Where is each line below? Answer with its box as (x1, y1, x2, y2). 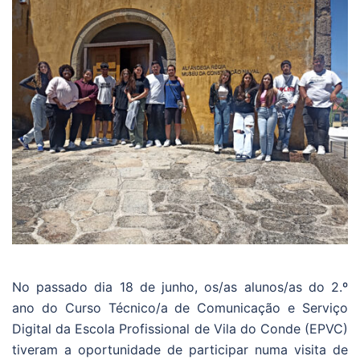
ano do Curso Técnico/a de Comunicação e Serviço (12, 299, 348, 316)
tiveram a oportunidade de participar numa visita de (12, 341, 348, 358)
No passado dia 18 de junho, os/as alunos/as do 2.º (12, 278, 348, 295)
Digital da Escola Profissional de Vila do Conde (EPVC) (12, 320, 348, 337)
